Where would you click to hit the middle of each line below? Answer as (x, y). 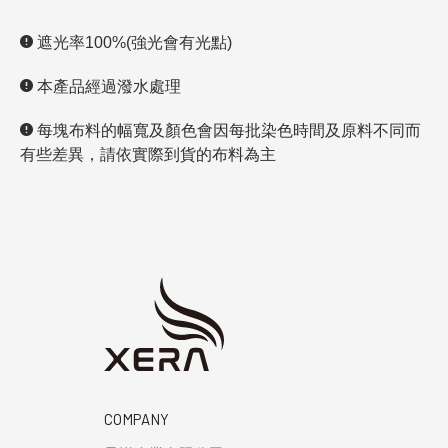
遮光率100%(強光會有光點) (134, 42)
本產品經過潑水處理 (107, 86)
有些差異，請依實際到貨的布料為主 (148, 154)
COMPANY (136, 418)
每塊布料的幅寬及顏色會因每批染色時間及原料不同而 (227, 130)
